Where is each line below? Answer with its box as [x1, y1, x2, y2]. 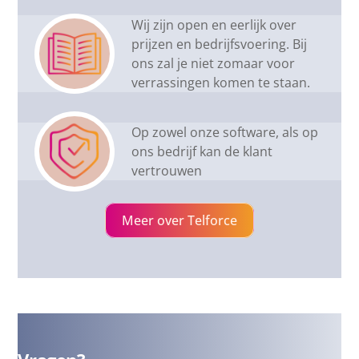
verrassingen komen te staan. [131, 73, 311, 91]
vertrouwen [131, 161, 203, 179]
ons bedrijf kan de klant [131, 142, 273, 160]
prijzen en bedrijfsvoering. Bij [131, 34, 308, 53]
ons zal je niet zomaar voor [131, 54, 296, 72]
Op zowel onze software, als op [131, 123, 319, 141]
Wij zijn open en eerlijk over [131, 15, 297, 34]
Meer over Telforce [122, 211, 237, 229]
